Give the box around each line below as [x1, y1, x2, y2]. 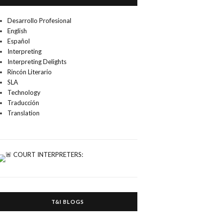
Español [7, 37, 30, 45]
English [7, 27, 27, 35]
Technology [7, 88, 41, 97]
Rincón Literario [7, 68, 52, 76]
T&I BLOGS [51, 198, 84, 205]
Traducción [7, 99, 40, 107]
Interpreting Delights [7, 58, 67, 66]
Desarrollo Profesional [7, 17, 72, 25]
